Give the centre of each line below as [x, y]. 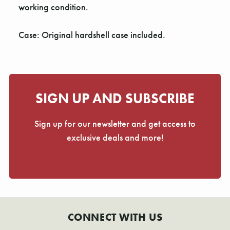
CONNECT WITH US [115, 217]
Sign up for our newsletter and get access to [115, 123]
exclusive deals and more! [115, 137]
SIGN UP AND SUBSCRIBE [115, 98]
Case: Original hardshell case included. [92, 34]
